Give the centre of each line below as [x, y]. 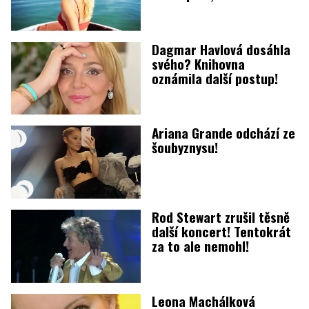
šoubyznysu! [185, 147]
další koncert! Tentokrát [221, 231]
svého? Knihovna [198, 63]
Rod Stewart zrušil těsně [221, 217]
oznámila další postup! [215, 78]
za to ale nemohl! [200, 246]
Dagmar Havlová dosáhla [221, 49]
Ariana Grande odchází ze [223, 133]
